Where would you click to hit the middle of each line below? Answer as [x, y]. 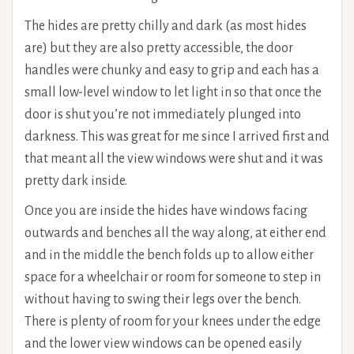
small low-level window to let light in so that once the [173, 92]
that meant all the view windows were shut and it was [174, 158]
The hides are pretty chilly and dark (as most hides [166, 26]
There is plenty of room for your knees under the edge [173, 321]
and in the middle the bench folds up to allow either [169, 255]
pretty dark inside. [76, 181]
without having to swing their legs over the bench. [163, 299]
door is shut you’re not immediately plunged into [163, 114]
